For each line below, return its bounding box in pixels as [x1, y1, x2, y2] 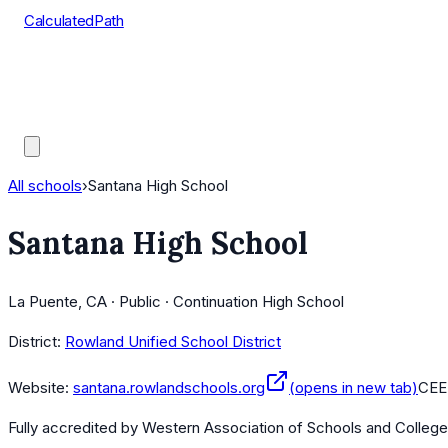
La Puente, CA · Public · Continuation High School [8, 292, 344, 312]
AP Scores [24, 86, 97, 105]
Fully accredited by [8, 418, 142, 438]
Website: [8, 378, 69, 398]
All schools [8, 176, 82, 195]
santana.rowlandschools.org [73, 378, 265, 398]
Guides [24, 111, 72, 130]
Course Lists [24, 61, 111, 80]
